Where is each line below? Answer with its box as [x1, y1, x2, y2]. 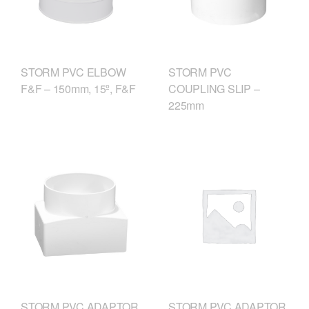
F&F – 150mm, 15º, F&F [21, 81, 136, 97]
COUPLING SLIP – [168, 81, 260, 97]
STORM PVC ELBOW [21, 64, 126, 81]
